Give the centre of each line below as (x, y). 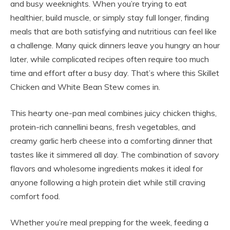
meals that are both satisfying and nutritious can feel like (113, 32)
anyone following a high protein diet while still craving (108, 183)
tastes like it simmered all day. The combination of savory (115, 155)
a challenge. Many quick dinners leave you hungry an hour (115, 45)
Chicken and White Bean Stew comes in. (85, 87)
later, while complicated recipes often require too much (110, 59)
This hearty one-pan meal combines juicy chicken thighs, (113, 113)
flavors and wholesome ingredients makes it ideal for (107, 169)
